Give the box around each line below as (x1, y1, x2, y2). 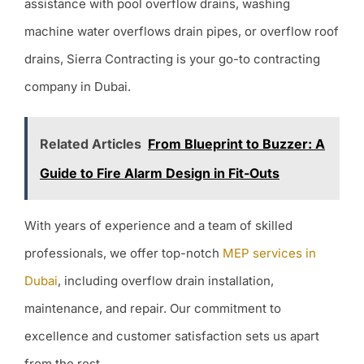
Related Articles (39, 135, 141, 152)
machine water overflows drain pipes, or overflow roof (24, 23, 339, 39)
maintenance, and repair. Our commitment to (24, 300, 281, 316)
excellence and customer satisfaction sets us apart (24, 327, 319, 344)
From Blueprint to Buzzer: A (147, 135, 325, 152)
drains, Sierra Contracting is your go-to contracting (24, 50, 320, 67)
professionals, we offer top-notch (24, 245, 223, 261)
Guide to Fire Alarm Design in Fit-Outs (39, 164, 279, 181)
